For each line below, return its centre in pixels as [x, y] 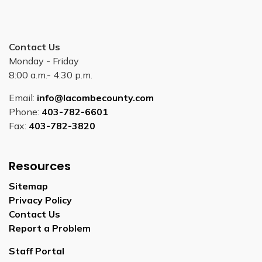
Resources [40, 166]
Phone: [25, 112]
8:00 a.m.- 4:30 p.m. [51, 75]
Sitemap [28, 186]
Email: [23, 98]
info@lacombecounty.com [95, 98]
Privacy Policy [40, 200]
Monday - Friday [44, 61]
